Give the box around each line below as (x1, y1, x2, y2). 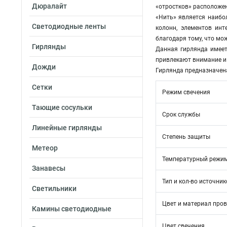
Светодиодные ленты (32, 22, 106, 30)
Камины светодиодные (32, 205, 111, 213)
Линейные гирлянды (32, 124, 102, 132)
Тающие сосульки (32, 103, 92, 111)
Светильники (32, 184, 77, 193)
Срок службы (162, 111, 200, 118)
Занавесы (32, 164, 65, 172)
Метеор (32, 144, 58, 152)
